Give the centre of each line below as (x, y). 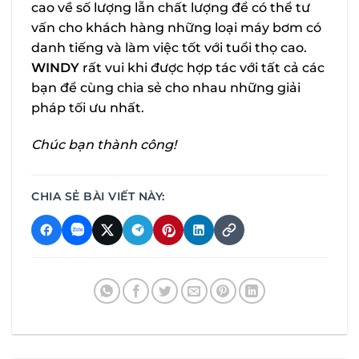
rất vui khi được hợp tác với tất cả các (202, 67)
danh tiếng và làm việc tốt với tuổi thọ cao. (169, 47)
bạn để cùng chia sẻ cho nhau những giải (166, 87)
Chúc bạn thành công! (104, 144)
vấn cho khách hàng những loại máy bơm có (176, 27)
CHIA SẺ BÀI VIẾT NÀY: (98, 196)
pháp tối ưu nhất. (88, 107)
